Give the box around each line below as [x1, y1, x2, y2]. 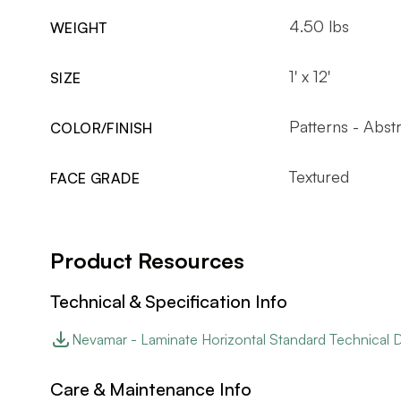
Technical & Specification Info [50, 289, 287, 312]
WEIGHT [50, 18, 107, 37]
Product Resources [50, 246, 244, 274]
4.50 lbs [288, 15, 349, 36]
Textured [288, 166, 349, 186]
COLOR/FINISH [50, 118, 153, 137]
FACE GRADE [50, 168, 140, 187]
